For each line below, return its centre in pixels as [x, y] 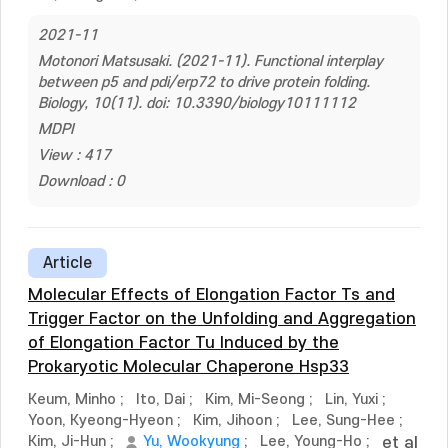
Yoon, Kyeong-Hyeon [100, 420]
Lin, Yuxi [351, 399]
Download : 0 [81, 181]
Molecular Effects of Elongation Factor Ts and [211, 295]
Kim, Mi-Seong [255, 399]
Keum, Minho [72, 399]
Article [67, 263]
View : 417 [74, 155]
